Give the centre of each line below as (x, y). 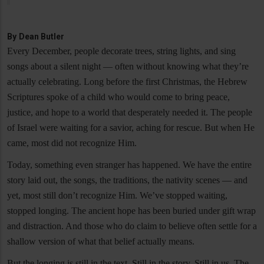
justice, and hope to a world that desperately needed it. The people (130, 113)
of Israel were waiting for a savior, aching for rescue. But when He (131, 128)
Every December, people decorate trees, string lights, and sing (121, 51)
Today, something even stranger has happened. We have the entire (129, 165)
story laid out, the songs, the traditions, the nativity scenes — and (127, 180)
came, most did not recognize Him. (72, 143)
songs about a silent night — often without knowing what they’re (128, 67)
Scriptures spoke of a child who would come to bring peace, (118, 97)
